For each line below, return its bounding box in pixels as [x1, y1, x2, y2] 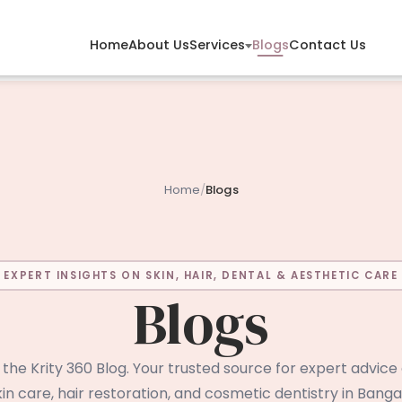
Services [188, 35, 245, 54]
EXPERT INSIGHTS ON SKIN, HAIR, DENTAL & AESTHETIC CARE [4, 267, 398, 283]
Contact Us [288, 36, 366, 54]
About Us [127, 36, 189, 54]
